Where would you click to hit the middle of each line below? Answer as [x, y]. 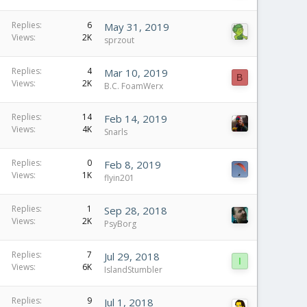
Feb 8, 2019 [133, 164]
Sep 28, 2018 [136, 210]
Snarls [116, 132]
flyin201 [119, 178]
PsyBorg [120, 224]
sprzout [119, 40]
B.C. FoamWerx [134, 86]
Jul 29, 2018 [132, 256]
